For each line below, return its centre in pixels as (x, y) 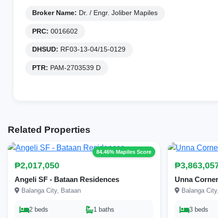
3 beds (199, 210)
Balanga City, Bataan (50, 191)
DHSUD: (45, 50)
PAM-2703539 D (75, 68)
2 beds (39, 210)
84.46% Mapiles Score (124, 152)
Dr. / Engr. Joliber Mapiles (118, 13)
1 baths (104, 210)
